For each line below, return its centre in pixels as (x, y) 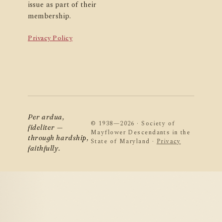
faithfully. (44, 148)
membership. (49, 17)
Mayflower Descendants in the (141, 133)
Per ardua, (46, 117)
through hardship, (58, 138)
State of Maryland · (124, 142)
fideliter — (45, 128)
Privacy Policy (50, 38)
